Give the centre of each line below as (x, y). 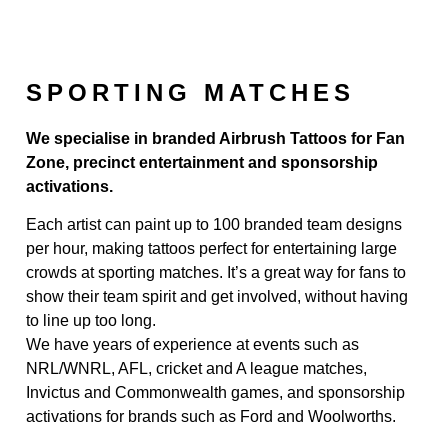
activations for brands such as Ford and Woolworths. (211, 417)
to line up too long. (91, 321)
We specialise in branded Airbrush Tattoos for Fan (215, 138)
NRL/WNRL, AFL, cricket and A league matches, (196, 369)
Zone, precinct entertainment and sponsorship (202, 162)
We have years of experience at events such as (192, 345)
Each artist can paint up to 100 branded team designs (214, 225)
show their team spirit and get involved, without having (217, 297)
